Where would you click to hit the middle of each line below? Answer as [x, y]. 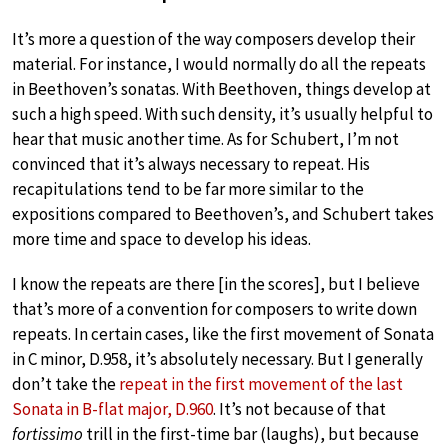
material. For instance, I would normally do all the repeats [219, 64]
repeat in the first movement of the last [261, 384]
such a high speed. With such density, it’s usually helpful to [222, 114]
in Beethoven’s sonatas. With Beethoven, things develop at [221, 89]
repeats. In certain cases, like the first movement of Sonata [223, 334]
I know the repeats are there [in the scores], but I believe [216, 284]
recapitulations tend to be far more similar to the [188, 189]
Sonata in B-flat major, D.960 [112, 409]
